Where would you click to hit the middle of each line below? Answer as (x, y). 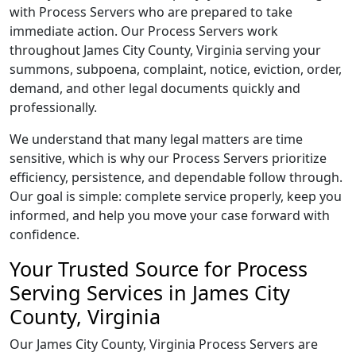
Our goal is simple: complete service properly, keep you (176, 196)
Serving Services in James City (150, 292)
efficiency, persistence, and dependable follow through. (176, 177)
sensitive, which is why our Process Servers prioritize (168, 158)
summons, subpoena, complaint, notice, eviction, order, (176, 69)
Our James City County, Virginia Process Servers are (164, 344)
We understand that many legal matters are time (156, 139)
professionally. (53, 107)
